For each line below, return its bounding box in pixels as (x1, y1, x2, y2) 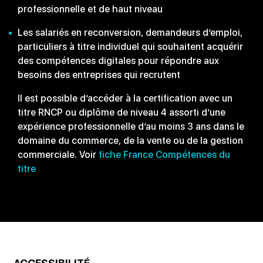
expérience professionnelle (18, 121, 138, 133)
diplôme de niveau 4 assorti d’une (79, 107, 225, 119)
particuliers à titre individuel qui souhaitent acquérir (18, 41, 243, 53)
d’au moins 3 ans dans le (138, 121, 244, 133)
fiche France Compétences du (99, 149, 230, 161)
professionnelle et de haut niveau (18, 4, 163, 15)
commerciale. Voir (18, 149, 99, 161)
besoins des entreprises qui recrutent (18, 69, 180, 81)
